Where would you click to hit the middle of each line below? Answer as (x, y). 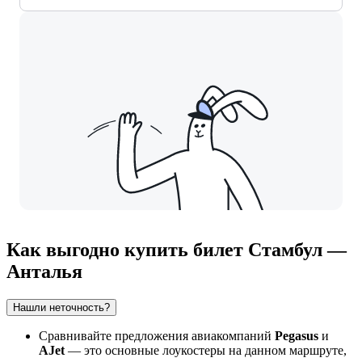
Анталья (44, 271)
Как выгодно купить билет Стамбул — (177, 249)
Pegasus (297, 335)
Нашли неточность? (61, 307)
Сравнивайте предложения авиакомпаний (157, 335)
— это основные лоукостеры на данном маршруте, (206, 350)
